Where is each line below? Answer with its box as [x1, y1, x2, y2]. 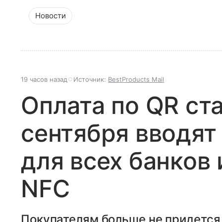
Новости [35, 11, 66, 21]
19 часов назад [21, 75, 67, 84]
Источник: [73, 75, 108, 84]
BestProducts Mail [108, 75, 164, 84]
